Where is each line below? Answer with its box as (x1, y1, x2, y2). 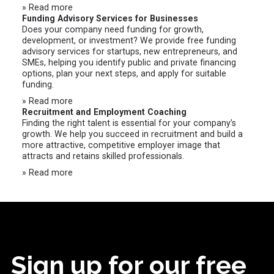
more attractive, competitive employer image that (22, 140, 221, 150)
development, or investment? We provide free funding (22, 35, 237, 46)
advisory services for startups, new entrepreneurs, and (22, 46, 238, 57)
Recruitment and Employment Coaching (22, 107, 187, 117)
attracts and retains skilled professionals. (22, 151, 185, 161)
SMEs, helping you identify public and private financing (22, 57, 237, 68)
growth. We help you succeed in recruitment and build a (22, 129, 243, 139)
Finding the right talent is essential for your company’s (22, 118, 237, 128)
